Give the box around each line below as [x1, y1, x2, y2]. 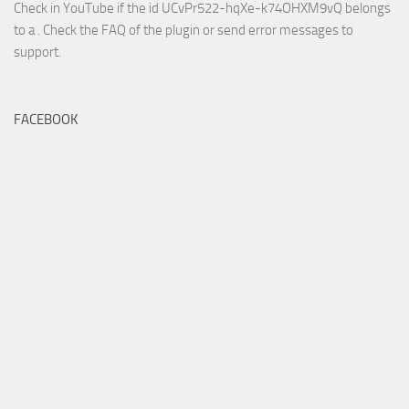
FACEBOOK [14, 111, 79, 129]
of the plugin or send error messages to [126, 22, 353, 39]
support [14, 44, 58, 61]
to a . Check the [14, 22, 101, 39]
